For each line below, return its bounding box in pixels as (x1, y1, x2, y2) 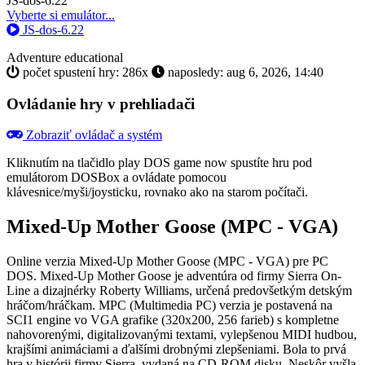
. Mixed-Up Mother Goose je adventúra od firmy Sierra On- (33, 269, 341, 284)
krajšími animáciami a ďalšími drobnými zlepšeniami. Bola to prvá (7, 342, 346, 357)
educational (64, 50, 123, 64)
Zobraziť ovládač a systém (23, 128, 162, 143)
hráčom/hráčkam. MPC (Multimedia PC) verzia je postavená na (7, 298, 332, 313)
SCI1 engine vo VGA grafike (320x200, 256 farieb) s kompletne (7, 313, 339, 328)
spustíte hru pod (227, 156, 312, 170)
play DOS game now (118, 156, 227, 170)
